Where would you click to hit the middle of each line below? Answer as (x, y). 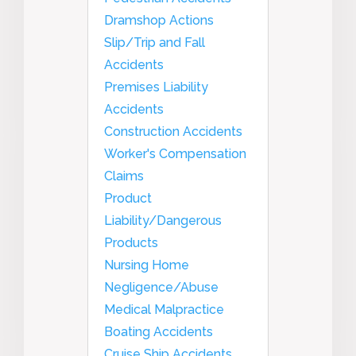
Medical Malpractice (164, 309)
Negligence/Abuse (161, 287)
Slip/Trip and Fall (155, 42)
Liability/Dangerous (163, 220)
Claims (124, 176)
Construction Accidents (173, 131)
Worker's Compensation (175, 153)
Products (131, 242)
